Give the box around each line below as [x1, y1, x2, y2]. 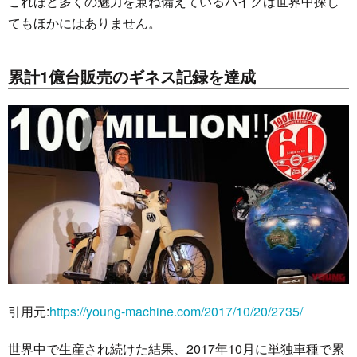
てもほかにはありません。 [8, 13, 161, 32]
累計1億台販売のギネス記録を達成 [8, 64, 256, 88]
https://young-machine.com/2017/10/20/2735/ [49, 301, 303, 320]
